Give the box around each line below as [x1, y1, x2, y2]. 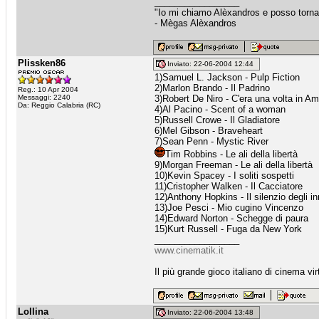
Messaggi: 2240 [18, 93, 70, 101]
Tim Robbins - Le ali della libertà [165, 149, 298, 159]
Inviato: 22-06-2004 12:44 [167, 60, 258, 68]
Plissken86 [18, 58, 66, 68]
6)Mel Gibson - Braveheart [155, 125, 263, 136]
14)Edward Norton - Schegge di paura [155, 213, 308, 224]
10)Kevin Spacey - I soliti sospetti [155, 170, 294, 181]
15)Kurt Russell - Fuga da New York [155, 224, 302, 234]
